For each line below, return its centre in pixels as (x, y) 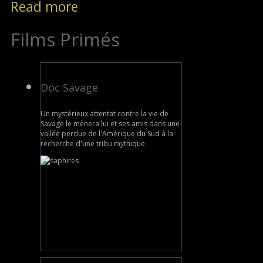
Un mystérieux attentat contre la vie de (104, 113)
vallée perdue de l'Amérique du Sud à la (107, 133)
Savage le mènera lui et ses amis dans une (110, 123)
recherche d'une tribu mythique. (94, 143)
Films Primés (65, 39)
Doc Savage (69, 87)
